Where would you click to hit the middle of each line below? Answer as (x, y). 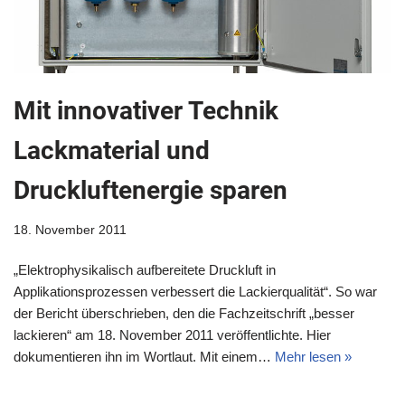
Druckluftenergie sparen (151, 191)
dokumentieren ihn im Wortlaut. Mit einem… (144, 357)
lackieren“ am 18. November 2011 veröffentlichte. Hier (172, 335)
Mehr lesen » (313, 357)
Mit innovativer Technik (146, 111)
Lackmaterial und (112, 151)
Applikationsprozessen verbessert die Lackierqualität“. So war (195, 292)
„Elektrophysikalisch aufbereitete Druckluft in (145, 270)
